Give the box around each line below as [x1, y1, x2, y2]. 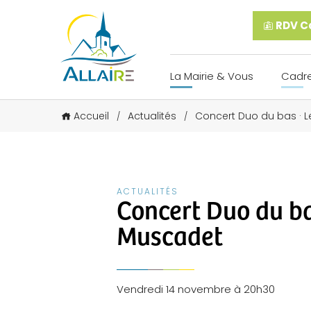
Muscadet [117, 216, 223, 252]
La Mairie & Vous [170, 69, 253, 83]
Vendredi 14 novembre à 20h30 [117, 281, 275, 296]
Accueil [74, 108, 109, 123]
